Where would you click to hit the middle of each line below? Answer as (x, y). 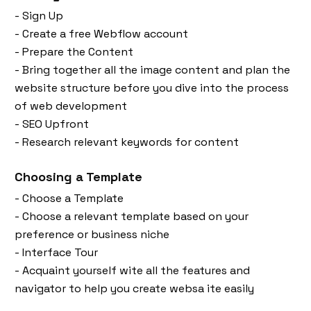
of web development (71, 106)
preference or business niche (92, 235)
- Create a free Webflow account (101, 34)
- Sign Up (39, 16)
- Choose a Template (69, 199)
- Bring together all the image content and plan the (152, 70)
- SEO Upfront (52, 124)
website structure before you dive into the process (152, 88)
